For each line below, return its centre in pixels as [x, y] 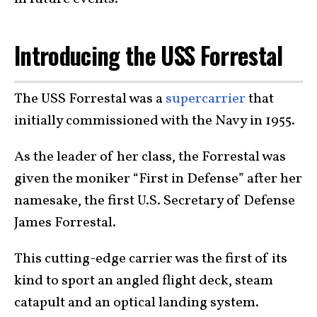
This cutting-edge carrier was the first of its [151, 259]
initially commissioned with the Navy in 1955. [155, 121]
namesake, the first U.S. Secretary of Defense [155, 201]
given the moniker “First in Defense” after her [158, 179]
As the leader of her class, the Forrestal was [150, 157]
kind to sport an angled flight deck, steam [144, 281]
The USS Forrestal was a [90, 99]
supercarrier [206, 99]
